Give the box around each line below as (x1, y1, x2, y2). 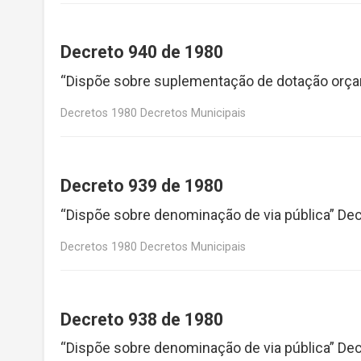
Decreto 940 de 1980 (60, 42, 223, 63)
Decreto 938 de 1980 (60, 309, 223, 330)
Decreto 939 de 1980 (60, 175, 223, 196)
